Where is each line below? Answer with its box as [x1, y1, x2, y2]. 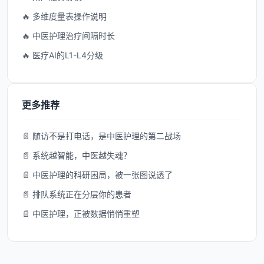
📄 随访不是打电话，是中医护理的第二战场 [22, 131, 181, 141]
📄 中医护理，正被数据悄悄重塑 [22, 209, 140, 219]
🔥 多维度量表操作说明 [22, 11, 107, 21]
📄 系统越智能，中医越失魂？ [22, 150, 131, 160]
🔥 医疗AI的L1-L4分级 [22, 50, 103, 60]
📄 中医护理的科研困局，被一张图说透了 [22, 170, 173, 180]
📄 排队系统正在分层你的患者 [22, 189, 131, 199]
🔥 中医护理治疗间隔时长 [22, 31, 115, 41]
